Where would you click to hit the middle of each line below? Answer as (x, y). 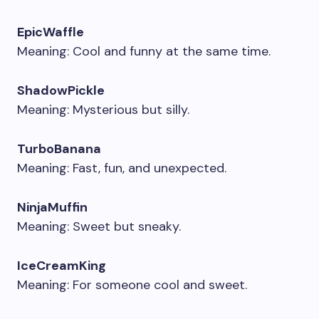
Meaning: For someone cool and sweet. (132, 285)
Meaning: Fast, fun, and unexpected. (122, 168)
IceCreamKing (62, 266)
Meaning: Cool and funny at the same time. (144, 51)
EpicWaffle (51, 32)
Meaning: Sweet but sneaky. (99, 226)
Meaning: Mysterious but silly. (103, 110)
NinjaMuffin (52, 207)
